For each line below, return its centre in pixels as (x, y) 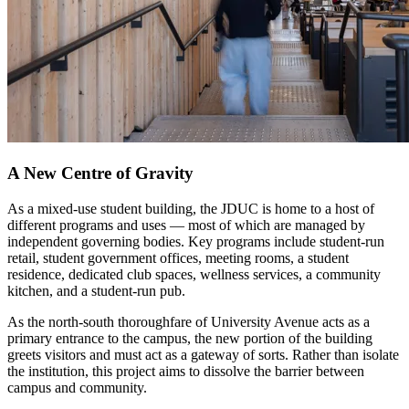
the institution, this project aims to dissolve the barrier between (186, 371)
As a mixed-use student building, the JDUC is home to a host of (191, 208)
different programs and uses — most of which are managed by (186, 225)
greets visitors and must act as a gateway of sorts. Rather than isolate (203, 354)
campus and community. (77, 387)
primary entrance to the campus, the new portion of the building (190, 338)
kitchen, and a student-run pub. (96, 290)
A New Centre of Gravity (100, 173)
